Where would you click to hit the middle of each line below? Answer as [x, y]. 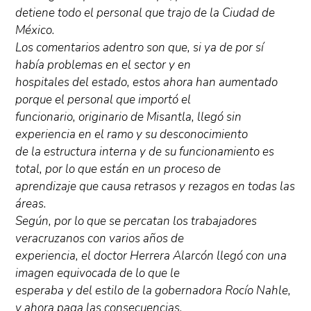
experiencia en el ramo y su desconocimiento [132, 135]
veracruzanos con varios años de [100, 239]
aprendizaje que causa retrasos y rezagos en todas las [155, 187]
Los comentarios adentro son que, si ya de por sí [140, 48]
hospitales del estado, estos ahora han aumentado [147, 83]
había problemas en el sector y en [103, 65]
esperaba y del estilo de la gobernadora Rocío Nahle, [153, 291]
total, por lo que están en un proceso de [118, 169]
